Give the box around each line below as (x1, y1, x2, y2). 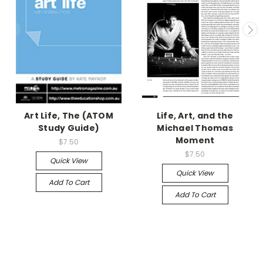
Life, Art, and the (156, 109, 234, 122)
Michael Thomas (157, 122, 233, 134)
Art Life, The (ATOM (24, 109, 113, 122)
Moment (175, 134, 215, 146)
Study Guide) (38, 122, 99, 134)
